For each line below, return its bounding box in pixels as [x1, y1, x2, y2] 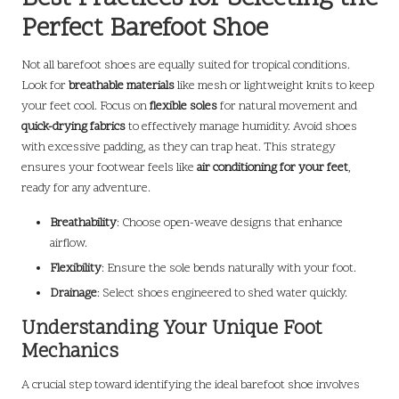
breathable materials [69, 77, 175, 94]
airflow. [50, 234, 87, 252]
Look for [21, 77, 69, 94]
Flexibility [50, 259, 102, 277]
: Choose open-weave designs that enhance [117, 214, 343, 232]
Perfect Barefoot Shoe [21, 11, 268, 47]
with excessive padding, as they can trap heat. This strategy [21, 138, 336, 156]
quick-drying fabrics [21, 118, 126, 135]
